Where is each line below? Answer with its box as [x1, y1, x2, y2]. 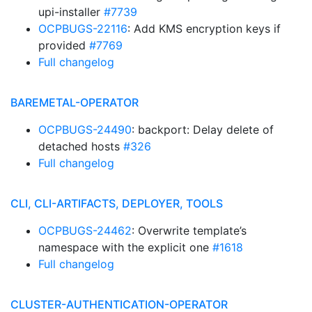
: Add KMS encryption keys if [127, 22, 281, 36]
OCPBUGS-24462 [38, 224, 132, 237]
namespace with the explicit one [38, 240, 212, 254]
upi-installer [38, 5, 104, 19]
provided [38, 38, 89, 52]
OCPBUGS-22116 [38, 22, 127, 36]
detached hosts [38, 139, 123, 153]
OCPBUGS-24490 [38, 123, 132, 136]
